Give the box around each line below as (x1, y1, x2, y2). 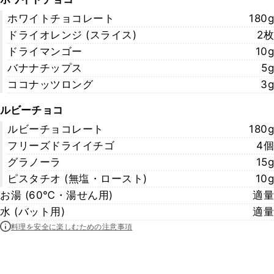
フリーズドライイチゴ (7, 139, 114, 152)
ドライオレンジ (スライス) (7, 29, 136, 41)
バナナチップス (7, 62, 83, 74)
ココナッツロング (7, 78, 93, 91)
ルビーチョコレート (7, 123, 104, 135)
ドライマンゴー (7, 45, 83, 57)
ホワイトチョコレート (7, 12, 114, 24)
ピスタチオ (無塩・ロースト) (7, 172, 147, 185)
